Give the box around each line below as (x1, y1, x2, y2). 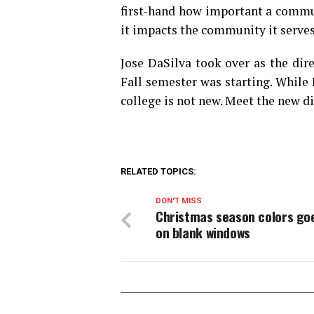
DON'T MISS (156, 196, 202, 205)
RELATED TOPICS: (121, 166, 196, 177)
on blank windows (156, 222, 250, 243)
